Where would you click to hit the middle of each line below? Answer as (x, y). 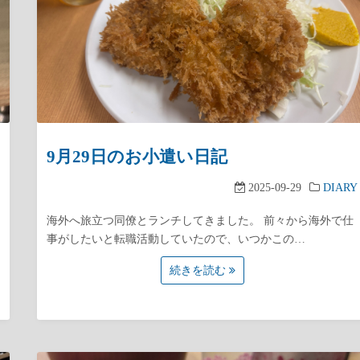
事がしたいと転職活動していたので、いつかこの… (176, 239)
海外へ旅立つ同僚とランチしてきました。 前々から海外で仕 (200, 221)
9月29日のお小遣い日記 (137, 157)
